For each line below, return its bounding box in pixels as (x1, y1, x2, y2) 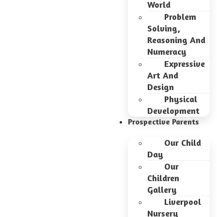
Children (147, 172, 179, 183)
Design (147, 81, 174, 92)
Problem (164, 11, 196, 22)
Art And (147, 70, 178, 80)
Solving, (147, 23, 180, 33)
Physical (164, 93, 197, 104)
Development (147, 105, 200, 116)
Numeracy (147, 46, 186, 57)
